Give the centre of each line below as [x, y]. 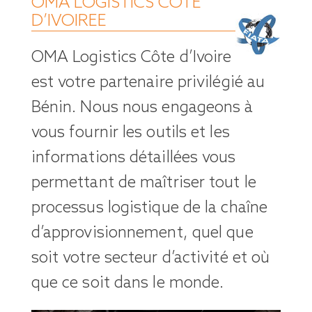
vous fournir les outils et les [130, 133]
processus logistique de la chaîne [149, 208]
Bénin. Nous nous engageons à [142, 108]
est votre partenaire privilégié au [148, 83]
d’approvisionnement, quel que [142, 233]
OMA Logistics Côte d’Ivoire [131, 57]
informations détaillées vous [133, 158]
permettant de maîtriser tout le [143, 183]
